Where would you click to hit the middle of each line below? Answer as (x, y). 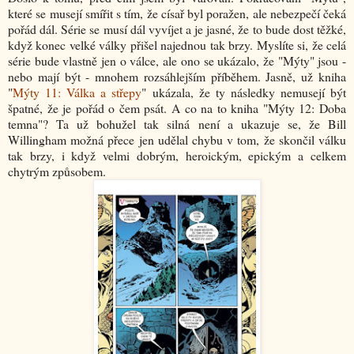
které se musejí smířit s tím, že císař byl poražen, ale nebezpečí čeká (177, 13)
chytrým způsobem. (57, 171)
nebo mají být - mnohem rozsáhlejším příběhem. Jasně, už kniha (177, 77)
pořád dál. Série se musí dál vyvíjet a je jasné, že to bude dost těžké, (177, 29)
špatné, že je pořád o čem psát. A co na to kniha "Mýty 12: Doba (177, 108)
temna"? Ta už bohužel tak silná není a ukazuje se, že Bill (177, 124)
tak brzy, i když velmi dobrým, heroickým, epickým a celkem (177, 156)
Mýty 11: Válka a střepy (77, 92)
